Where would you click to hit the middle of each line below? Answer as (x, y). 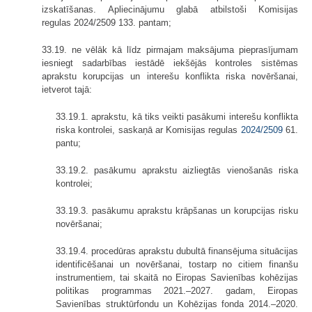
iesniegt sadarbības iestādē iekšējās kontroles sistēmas (170, 63)
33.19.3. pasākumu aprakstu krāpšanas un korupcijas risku (177, 210)
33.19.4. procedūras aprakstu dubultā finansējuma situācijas (177, 251)
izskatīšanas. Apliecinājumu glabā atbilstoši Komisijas (170, 9)
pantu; (68, 143)
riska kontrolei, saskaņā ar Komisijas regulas (148, 130)
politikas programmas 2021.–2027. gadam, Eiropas (177, 290)
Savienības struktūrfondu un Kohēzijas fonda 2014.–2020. (177, 304)
